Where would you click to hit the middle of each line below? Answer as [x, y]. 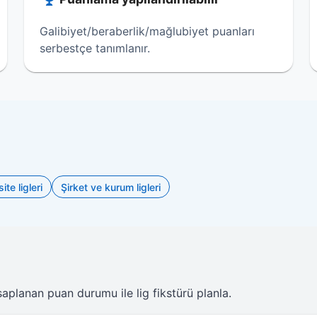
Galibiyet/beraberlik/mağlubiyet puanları [147, 31]
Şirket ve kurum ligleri [111, 187]
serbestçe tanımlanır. [94, 48]
